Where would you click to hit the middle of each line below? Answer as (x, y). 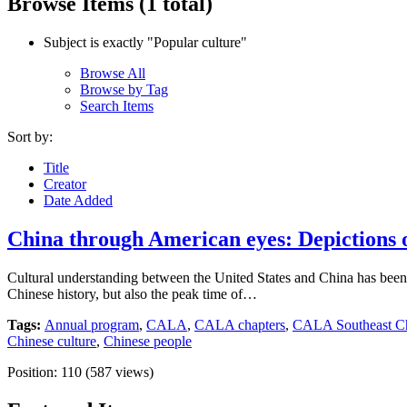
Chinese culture (52, 341)
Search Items (117, 105)
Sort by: (30, 136)
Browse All (113, 73)
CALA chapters (240, 324)
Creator (65, 184)
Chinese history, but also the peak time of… (132, 293)
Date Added (78, 200)
